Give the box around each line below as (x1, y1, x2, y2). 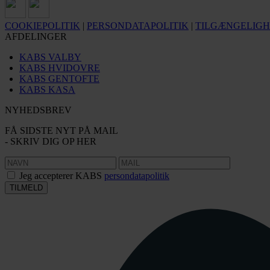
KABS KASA (19, 84, 75, 95)
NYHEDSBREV (5, 105, 72, 115)
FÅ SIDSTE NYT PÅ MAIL (5, 125, 118, 136)
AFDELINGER (5, 31, 67, 42)
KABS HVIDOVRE (19, 63, 100, 73)
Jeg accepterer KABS (19, 171, 104, 181)
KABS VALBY (19, 52, 81, 62)
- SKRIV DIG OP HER (5, 136, 96, 146)
